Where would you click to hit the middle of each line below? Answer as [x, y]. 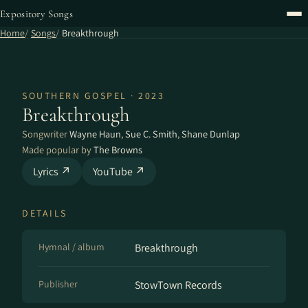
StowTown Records [178, 285]
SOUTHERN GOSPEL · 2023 [93, 96]
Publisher [58, 284]
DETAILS [45, 213]
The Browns [118, 150]
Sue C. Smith [151, 134]
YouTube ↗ [119, 172]
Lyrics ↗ [52, 172]
